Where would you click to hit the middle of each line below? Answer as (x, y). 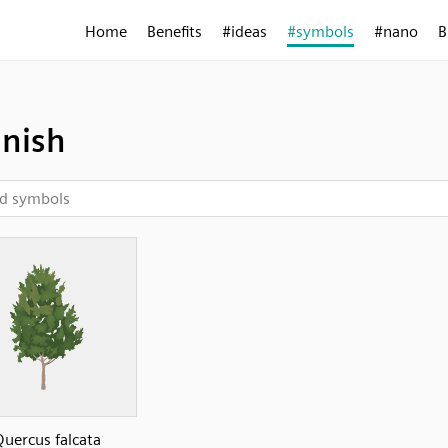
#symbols (320, 31)
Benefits (174, 31)
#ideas (244, 31)
